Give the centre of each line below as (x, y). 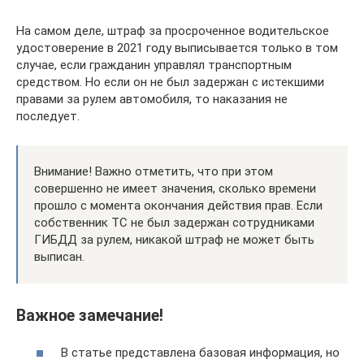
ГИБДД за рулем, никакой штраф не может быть (174, 239)
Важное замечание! (90, 315)
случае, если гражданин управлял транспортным (154, 65)
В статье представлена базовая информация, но (200, 353)
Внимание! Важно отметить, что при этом (154, 171)
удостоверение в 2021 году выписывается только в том (177, 48)
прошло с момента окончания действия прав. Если (178, 205)
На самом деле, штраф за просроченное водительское (173, 30)
